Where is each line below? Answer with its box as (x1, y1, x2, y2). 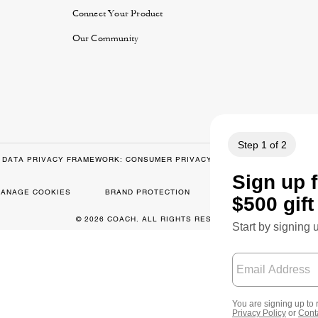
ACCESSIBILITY (224, 187, 288, 197)
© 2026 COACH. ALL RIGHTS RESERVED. (75, 214, 243, 224)
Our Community (72, 33, 139, 45)
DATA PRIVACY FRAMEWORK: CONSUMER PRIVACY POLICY (1, 155, 246, 165)
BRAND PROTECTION (104, 187, 190, 197)
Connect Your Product (72, 8, 163, 20)
